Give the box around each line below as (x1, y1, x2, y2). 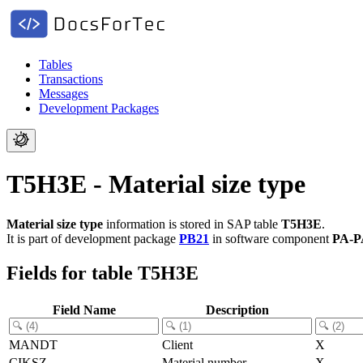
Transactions (39, 72, 103, 86)
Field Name (52, 302, 116, 317)
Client (162, 337, 193, 352)
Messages (39, 87, 88, 100)
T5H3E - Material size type (6, 169, 305, 199)
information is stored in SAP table (103, 216, 281, 231)
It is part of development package (6, 231, 179, 246)
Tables (39, 58, 72, 71)
